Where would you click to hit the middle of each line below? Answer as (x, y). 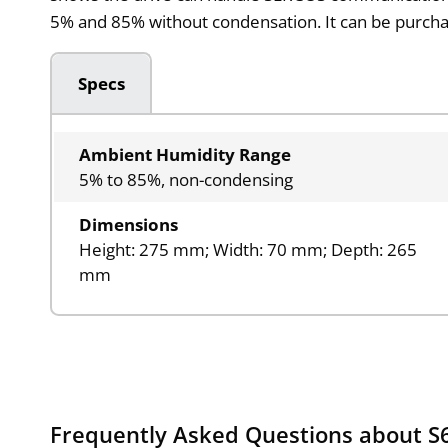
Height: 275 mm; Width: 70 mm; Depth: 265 (248, 250)
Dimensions (129, 225)
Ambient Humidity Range (185, 155)
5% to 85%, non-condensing (186, 180)
